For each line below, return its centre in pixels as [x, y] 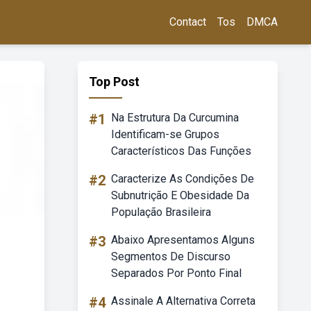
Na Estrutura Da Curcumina [175, 118]
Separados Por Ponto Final [176, 273]
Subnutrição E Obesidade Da [180, 195]
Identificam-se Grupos [165, 134]
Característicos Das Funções [181, 151]
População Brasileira [161, 212]
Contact [188, 22]
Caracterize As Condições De [183, 179]
